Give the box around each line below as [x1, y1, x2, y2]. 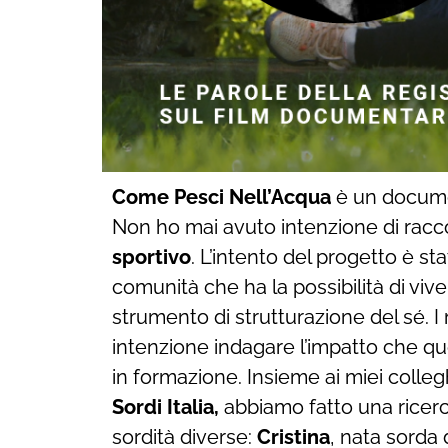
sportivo [112, 244, 191, 269]
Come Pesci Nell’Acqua [112, 184, 331, 209]
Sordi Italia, [112, 394, 219, 419]
